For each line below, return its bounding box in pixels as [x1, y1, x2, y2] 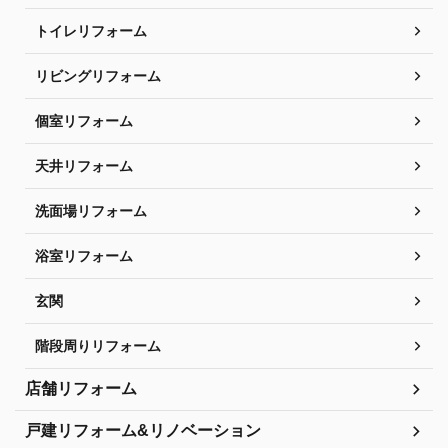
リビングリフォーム [35, 67, 161, 84]
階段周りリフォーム [35, 337, 161, 354]
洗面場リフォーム [35, 202, 147, 219]
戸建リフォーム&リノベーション [25, 421, 261, 439]
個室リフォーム [35, 112, 133, 129]
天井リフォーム [35, 157, 133, 174]
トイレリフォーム [35, 22, 147, 39]
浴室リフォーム [35, 247, 133, 264]
